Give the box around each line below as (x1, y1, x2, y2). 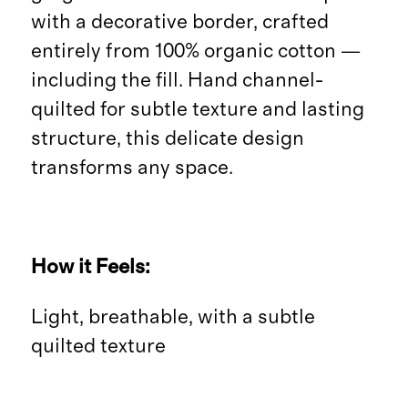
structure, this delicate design (30, 128, 304, 149)
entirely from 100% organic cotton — (30, 41, 361, 62)
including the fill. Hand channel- (30, 70, 323, 91)
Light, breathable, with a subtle (30, 306, 315, 327)
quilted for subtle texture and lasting (30, 99, 364, 120)
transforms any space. (30, 158, 233, 178)
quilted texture (30, 335, 166, 356)
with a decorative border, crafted (30, 12, 329, 33)
